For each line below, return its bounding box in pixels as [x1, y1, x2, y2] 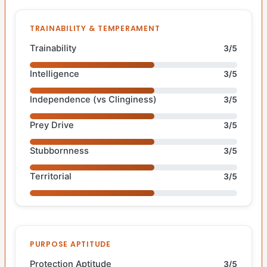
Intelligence [30, 68, 79, 79]
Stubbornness [30, 145, 89, 156]
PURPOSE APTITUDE [30, 238, 111, 249]
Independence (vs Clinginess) [30, 94, 157, 105]
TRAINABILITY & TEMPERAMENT [30, 23, 160, 33]
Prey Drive [30, 119, 74, 131]
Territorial [30, 170, 72, 182]
